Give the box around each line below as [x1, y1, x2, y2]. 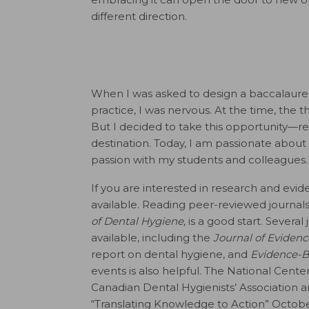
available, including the [91, 231, 213, 244]
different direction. [91, 10, 187, 23]
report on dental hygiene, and [91, 248, 250, 261]
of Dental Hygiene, [91, 215, 186, 228]
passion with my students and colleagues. [91, 153, 308, 166]
